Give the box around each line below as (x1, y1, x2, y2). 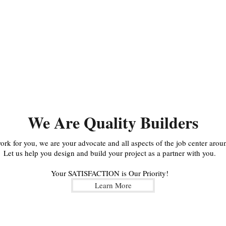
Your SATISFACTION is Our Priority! (50, 168, 168, 178)
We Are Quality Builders (27, 110, 198, 134)
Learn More (94, 180, 132, 190)
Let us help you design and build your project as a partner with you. (3, 148, 216, 158)
